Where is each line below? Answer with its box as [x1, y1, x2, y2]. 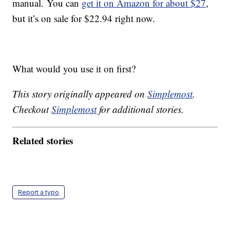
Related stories [12, 133, 73, 147]
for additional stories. [97, 103, 184, 116]
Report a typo [18, 188, 60, 196]
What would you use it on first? [12, 62, 136, 75]
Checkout [12, 103, 52, 116]
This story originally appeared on [12, 87, 148, 101]
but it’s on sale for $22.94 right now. [12, 12, 156, 25]
